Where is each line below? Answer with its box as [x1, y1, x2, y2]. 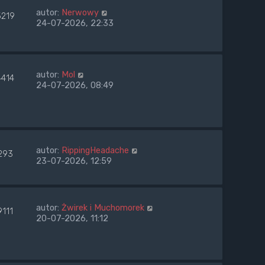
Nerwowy [62, 7, 99, 18]
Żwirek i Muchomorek [62, 202, 144, 213]
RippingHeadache [62, 144, 129, 156]
